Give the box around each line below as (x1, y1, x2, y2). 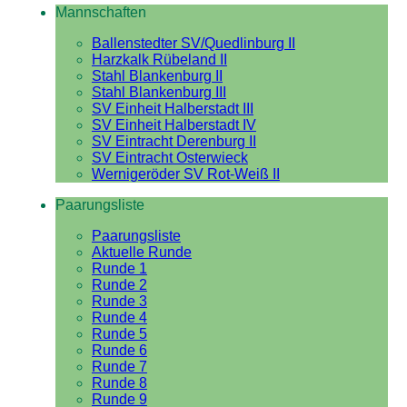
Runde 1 (91, 261, 147, 276)
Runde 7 (91, 359, 147, 374)
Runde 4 (91, 310, 147, 325)
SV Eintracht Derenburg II (91, 134, 256, 149)
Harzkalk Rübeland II (91, 52, 227, 67)
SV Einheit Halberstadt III (91, 101, 253, 116)
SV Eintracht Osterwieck (91, 150, 248, 165)
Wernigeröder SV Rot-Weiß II (91, 166, 280, 182)
